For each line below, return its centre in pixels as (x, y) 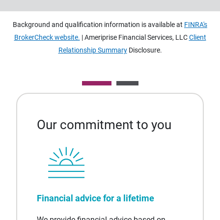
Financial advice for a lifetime (96, 198)
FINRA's (196, 25)
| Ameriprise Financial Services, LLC (134, 37)
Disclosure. (144, 50)
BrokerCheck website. (47, 37)
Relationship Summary (93, 50)
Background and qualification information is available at (98, 25)
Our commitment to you (104, 125)
